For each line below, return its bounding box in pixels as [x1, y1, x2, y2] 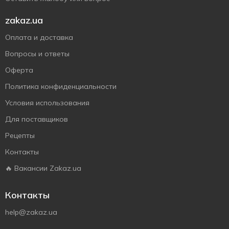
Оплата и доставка [5, 33, 73, 42]
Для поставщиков [5, 114, 68, 124]
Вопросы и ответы [5, 49, 70, 58]
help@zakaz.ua [5, 208, 57, 217]
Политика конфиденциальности [5, 82, 117, 91]
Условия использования [5, 98, 89, 107]
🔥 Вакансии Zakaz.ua [5, 164, 81, 173]
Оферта [5, 65, 33, 75]
